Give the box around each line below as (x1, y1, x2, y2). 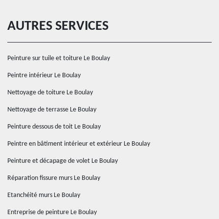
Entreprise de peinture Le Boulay (7, 209, 97, 216)
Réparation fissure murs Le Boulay (7, 175, 100, 182)
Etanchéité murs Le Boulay (7, 192, 80, 199)
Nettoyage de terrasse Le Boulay (7, 106, 96, 113)
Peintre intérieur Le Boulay (7, 72, 81, 79)
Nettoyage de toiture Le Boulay (7, 89, 93, 96)
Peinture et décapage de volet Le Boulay (7, 157, 118, 165)
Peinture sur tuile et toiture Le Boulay (7, 55, 110, 62)
